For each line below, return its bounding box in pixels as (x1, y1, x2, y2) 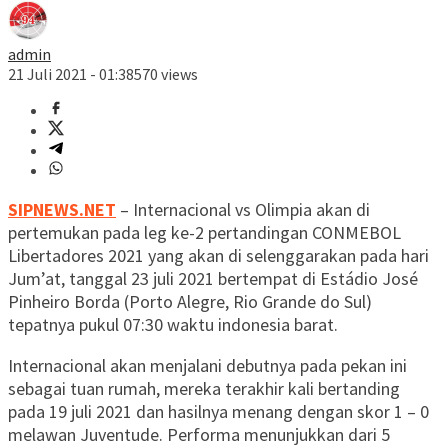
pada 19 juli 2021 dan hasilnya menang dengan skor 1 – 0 (8, 400, 429, 424)
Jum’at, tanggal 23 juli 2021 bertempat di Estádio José (8, 267, 418, 291)
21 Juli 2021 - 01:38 (8, 64, 134, 85)
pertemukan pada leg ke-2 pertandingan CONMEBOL (8, 221, 401, 245)
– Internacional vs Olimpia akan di (116, 198, 370, 222)
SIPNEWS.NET (8, 198, 116, 222)
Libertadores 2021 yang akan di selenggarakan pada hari (8, 244, 429, 268)
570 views (134, 64, 198, 85)
